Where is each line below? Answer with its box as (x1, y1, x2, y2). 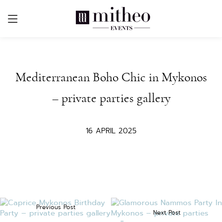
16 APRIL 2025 (86, 125, 136, 136)
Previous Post (36, 203, 75, 211)
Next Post (153, 208, 180, 217)
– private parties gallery (52, 92, 170, 105)
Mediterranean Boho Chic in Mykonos (15, 71, 207, 84)
